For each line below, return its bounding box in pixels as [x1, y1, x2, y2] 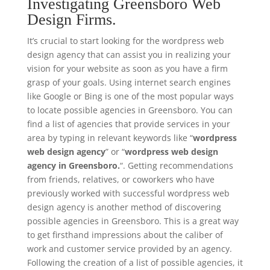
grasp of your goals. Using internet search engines [27, 77, 231, 88]
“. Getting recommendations [119, 160, 233, 171]
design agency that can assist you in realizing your [27, 49, 231, 60]
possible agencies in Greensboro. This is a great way [27, 215, 239, 227]
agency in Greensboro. [27, 160, 120, 171]
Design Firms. [27, 11, 116, 28]
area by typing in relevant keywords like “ [27, 132, 193, 143]
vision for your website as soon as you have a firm [27, 63, 228, 74]
